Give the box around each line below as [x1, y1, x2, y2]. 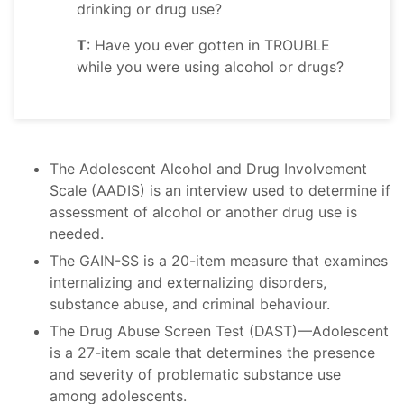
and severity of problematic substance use [50, 365, 341, 384]
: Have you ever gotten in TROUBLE [87, 36, 330, 55]
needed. [50, 225, 104, 243]
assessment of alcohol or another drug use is [50, 203, 357, 222]
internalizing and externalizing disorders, [50, 273, 326, 292]
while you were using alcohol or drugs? [77, 58, 344, 77]
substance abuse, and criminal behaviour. [50, 295, 330, 314]
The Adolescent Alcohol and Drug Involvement [50, 160, 367, 179]
